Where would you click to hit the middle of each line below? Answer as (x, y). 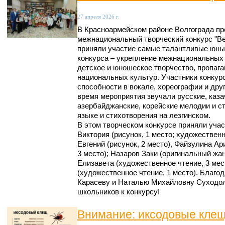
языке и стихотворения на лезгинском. (144, 116)
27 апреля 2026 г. (98, 17)
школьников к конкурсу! (119, 192)
